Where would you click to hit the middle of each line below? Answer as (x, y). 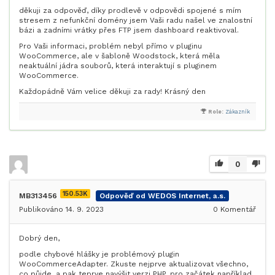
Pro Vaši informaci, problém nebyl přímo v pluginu (110, 46)
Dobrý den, (39, 238)
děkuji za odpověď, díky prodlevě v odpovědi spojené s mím (130, 10)
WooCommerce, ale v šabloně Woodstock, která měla (119, 56)
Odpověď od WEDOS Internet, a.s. (162, 196)
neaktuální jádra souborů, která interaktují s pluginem (118, 66)
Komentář (237, 209)
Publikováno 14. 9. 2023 (61, 209)
